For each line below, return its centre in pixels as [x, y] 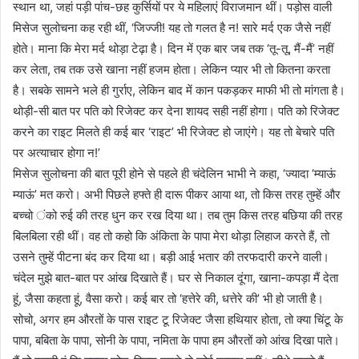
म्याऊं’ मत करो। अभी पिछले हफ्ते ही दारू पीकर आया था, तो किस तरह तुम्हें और [177, 195]
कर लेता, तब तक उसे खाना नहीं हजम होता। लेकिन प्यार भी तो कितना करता [171, 70]
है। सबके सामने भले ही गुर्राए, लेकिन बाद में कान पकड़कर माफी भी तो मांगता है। [179, 91]
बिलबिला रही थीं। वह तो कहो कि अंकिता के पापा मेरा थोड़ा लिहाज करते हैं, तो [171, 236]
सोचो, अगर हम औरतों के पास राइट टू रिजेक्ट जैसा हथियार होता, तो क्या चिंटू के [178, 320]
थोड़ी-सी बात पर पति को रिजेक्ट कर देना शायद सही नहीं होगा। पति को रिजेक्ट [176, 111]
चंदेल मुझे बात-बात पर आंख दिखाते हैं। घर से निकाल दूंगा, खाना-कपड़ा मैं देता [175, 278]
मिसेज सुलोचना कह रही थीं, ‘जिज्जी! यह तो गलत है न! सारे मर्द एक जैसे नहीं [171, 28]
